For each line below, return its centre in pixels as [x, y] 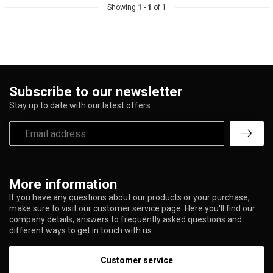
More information [63, 184]
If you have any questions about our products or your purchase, [129, 198]
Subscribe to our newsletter [96, 92]
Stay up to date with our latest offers [80, 106]
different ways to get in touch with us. [81, 231]
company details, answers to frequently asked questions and [126, 220]
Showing [122, 8]
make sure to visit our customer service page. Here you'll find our [132, 209]
